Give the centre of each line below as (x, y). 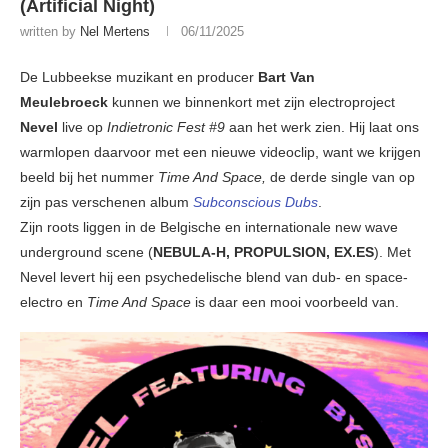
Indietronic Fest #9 (166, 127)
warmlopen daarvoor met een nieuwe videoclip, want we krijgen (220, 152)
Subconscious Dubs (255, 202)
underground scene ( (86, 252)
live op (82, 127)
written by (50, 32)
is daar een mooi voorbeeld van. (297, 302)
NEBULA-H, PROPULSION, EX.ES (263, 252)
